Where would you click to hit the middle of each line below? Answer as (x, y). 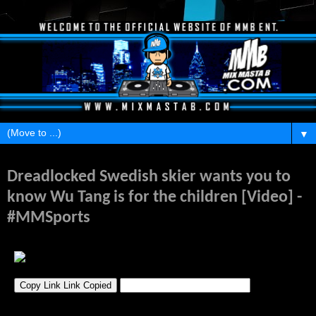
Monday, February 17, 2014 (56, 163)
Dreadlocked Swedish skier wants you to (149, 177)
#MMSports (49, 218)
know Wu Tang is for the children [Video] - (154, 197)
